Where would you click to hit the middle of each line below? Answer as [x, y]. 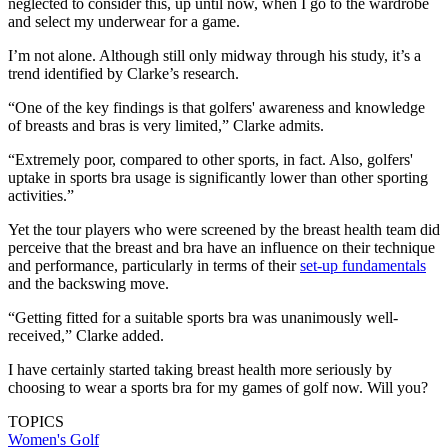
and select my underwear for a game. [124, 21]
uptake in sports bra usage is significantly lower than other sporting [218, 177]
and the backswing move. [88, 283]
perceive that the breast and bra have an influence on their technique [221, 247]
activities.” [41, 195]
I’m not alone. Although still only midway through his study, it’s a [214, 55]
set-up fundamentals [363, 265]
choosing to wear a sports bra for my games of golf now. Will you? [218, 387]
